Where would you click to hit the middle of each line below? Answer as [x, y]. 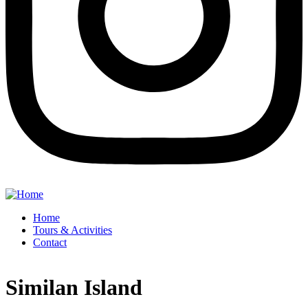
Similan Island [74, 287]
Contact [50, 243]
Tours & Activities [73, 230]
